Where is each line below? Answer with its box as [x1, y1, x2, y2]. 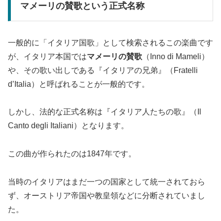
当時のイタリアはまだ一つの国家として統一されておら [8, 177, 205, 186]
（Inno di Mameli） [142, 52, 209, 61]
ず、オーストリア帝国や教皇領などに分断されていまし [8, 191, 205, 200]
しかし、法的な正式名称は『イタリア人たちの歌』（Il [8, 108, 201, 116]
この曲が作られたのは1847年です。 [8, 149, 136, 158]
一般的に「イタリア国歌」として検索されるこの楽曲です [8, 38, 213, 47]
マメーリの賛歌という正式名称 [20, 1, 145, 11]
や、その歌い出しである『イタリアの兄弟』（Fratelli [8, 66, 198, 74]
